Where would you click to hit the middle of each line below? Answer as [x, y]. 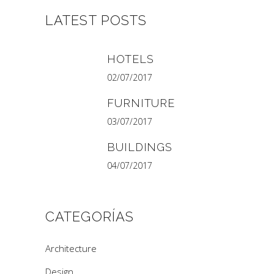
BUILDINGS [140, 147]
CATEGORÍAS [90, 216]
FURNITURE [141, 103]
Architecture [71, 248]
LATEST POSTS [96, 20]
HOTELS [131, 59]
